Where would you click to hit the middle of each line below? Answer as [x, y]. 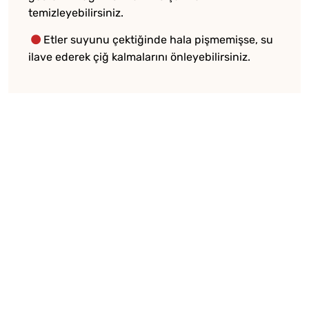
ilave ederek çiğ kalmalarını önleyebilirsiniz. [139, 57]
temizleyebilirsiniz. [76, 13]
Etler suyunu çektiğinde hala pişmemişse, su [158, 40]
